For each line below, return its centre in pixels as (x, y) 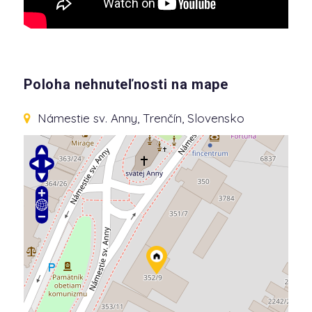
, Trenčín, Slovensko (190, 118)
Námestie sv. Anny (87, 118)
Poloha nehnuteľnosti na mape (126, 85)
